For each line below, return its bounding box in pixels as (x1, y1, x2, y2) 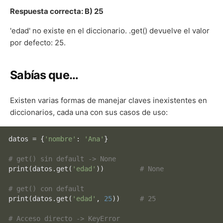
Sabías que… (10, 68, 79, 83)
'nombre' (44, 134, 77, 143)
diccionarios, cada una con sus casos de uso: (10, 108, 168, 117)
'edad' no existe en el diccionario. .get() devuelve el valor (10, 25, 210, 35)
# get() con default (8, 184, 85, 193)
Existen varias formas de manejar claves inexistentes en (10, 96, 207, 106)
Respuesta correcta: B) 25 (10, 6, 104, 16)
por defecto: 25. (10, 37, 66, 47)
